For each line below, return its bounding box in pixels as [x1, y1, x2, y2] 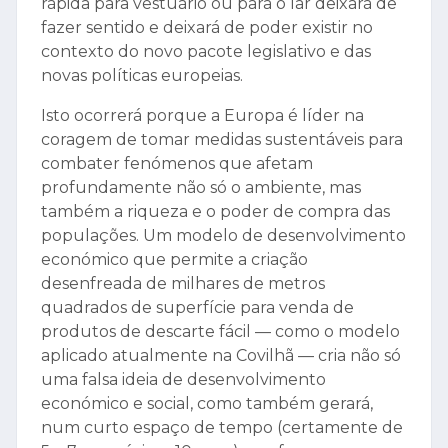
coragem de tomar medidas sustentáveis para [41, 130, 403, 150]
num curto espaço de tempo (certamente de [41, 418, 403, 438]
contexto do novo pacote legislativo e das [41, 42, 371, 62]
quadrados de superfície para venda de [41, 298, 354, 318]
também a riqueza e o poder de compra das [41, 202, 390, 222]
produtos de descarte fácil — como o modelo [41, 322, 400, 342]
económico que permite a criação [41, 250, 308, 270]
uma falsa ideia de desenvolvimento [41, 370, 326, 390]
